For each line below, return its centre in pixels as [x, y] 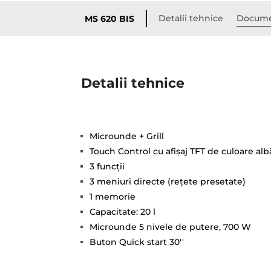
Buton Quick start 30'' [137, 242]
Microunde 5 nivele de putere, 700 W [171, 227]
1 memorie [113, 196]
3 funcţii [107, 166]
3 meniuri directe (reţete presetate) [168, 181]
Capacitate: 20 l [123, 211]
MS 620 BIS [110, 18]
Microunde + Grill [127, 136]
